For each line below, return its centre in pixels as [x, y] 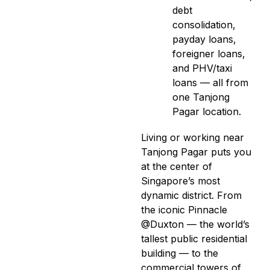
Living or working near [193, 137]
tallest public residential [194, 239]
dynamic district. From [191, 195]
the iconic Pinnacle [184, 210]
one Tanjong [201, 97]
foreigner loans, [209, 54]
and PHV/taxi [202, 68]
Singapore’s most [181, 181]
